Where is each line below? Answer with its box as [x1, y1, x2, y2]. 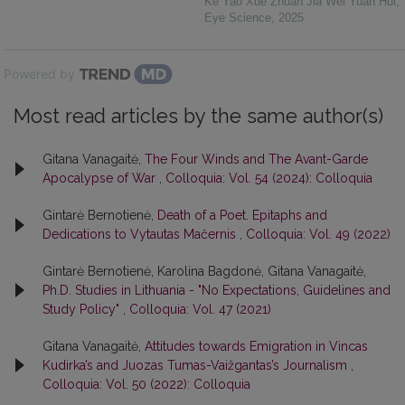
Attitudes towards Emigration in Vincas [145, 338, 368, 353]
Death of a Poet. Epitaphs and [157, 207, 327, 222]
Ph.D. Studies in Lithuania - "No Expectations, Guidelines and [42, 282, 391, 297]
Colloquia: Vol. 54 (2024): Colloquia [165, 170, 372, 185]
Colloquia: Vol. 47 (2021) [129, 301, 271, 316]
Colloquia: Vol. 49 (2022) [246, 226, 391, 241]
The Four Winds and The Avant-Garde [145, 151, 368, 166]
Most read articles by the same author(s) [14, 104, 383, 127]
